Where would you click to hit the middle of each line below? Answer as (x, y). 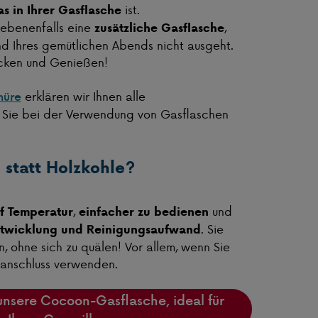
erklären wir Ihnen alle (83, 96)
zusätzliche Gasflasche (159, 28)
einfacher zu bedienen (143, 212)
